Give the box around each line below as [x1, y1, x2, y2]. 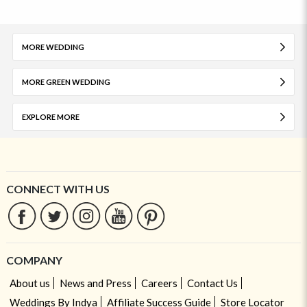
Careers [140, 277, 177, 290]
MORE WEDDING [21, 42, 84, 52]
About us [9, 277, 50, 290]
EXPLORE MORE [21, 112, 79, 122]
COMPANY [5, 254, 62, 267]
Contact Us [186, 277, 238, 290]
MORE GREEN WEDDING [21, 77, 110, 87]
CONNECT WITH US [5, 182, 110, 196]
